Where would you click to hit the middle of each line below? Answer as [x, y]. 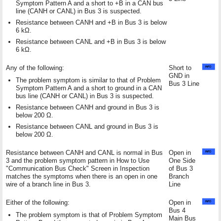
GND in [179, 75]
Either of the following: [38, 202]
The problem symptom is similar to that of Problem [88, 80]
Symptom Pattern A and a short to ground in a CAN [89, 88]
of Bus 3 [181, 168]
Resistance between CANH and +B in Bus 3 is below [91, 22]
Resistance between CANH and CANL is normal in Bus [84, 152]
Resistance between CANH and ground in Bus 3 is [88, 107]
